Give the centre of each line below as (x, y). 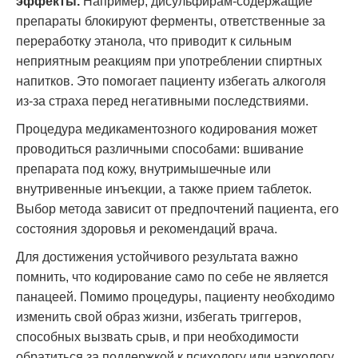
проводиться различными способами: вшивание (160, 149)
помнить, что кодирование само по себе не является (172, 277)
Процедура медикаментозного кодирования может (167, 129)
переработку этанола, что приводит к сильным (154, 41)
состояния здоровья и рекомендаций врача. (147, 229)
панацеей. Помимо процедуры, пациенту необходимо (175, 297)
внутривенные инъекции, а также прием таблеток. (164, 189)
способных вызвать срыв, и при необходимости (157, 337)
